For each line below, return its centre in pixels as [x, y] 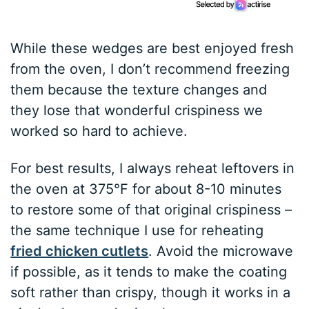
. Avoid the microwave [221, 251]
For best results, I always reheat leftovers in [153, 168]
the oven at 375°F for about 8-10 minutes [146, 189]
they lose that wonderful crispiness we [137, 110]
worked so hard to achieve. [99, 131]
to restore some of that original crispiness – [151, 209]
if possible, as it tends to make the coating [149, 271]
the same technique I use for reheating [137, 230]
